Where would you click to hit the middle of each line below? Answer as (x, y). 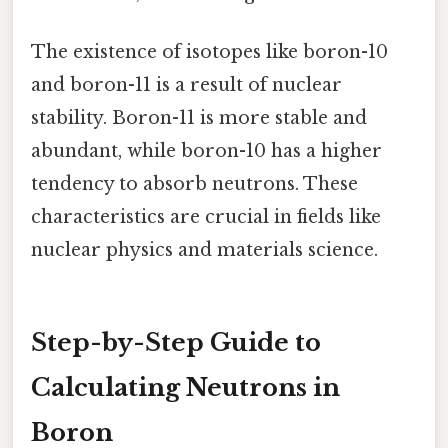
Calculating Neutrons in (185, 387)
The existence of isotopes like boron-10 (209, 51)
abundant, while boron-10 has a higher (206, 150)
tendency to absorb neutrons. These (194, 183)
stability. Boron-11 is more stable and (199, 117)
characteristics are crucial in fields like (206, 216)
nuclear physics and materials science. (204, 249)
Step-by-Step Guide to (176, 342)
